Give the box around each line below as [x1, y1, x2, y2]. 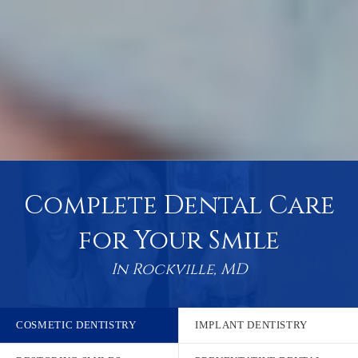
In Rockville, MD [111, 258, 247, 280]
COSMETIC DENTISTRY [16, 318, 137, 331]
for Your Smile [78, 223, 280, 258]
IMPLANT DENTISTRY [195, 318, 308, 331]
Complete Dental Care [23, 188, 335, 223]
